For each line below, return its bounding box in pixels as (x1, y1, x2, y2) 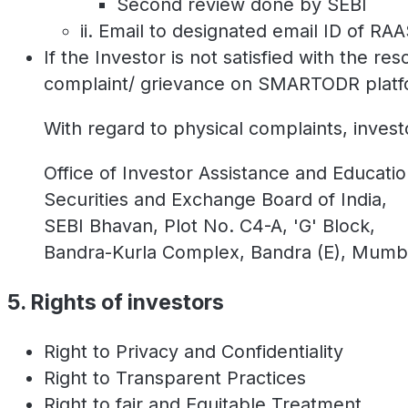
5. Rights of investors (7, 289, 224, 315)
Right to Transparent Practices (44, 367, 306, 390)
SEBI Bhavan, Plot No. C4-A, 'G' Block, (44, 214, 375, 237)
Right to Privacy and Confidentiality (44, 341, 343, 363)
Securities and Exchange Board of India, (44, 188, 387, 210)
